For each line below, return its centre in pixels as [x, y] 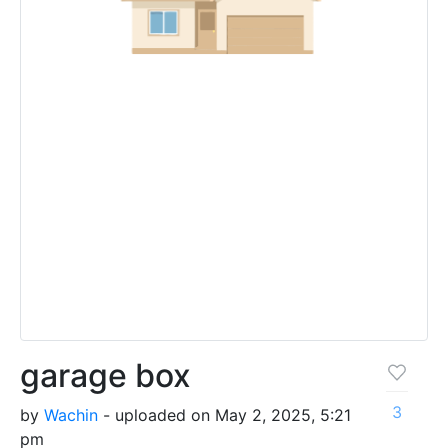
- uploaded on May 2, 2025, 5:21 [224, 415]
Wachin [71, 415]
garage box [105, 376]
